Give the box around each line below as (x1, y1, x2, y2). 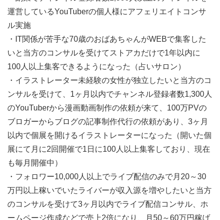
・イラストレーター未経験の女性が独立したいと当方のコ (7, 76, 212, 85)
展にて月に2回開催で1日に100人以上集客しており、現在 (7, 145, 210, 154)
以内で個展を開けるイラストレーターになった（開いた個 (7, 131, 212, 140)
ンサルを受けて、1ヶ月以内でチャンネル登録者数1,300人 (7, 90, 212, 99)
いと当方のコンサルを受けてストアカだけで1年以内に (7, 49, 200, 57)
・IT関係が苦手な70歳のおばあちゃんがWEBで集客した (7, 35, 206, 44)
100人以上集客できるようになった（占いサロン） (7, 62, 186, 71)
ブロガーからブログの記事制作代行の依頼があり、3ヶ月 (7, 117, 208, 126)
